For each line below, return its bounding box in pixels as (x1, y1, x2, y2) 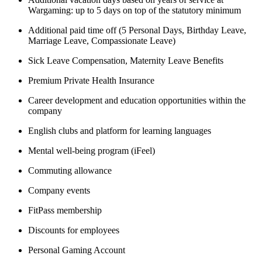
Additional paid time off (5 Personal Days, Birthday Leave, (28, 25, 246, 35)
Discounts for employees (28, 225, 119, 235)
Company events (28, 185, 90, 195)
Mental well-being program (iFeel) (28, 145, 155, 156)
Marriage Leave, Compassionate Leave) (28, 35, 175, 46)
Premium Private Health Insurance (28, 75, 154, 85)
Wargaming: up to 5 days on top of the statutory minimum (28, 5, 241, 15)
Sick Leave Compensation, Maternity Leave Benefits (28, 55, 228, 65)
